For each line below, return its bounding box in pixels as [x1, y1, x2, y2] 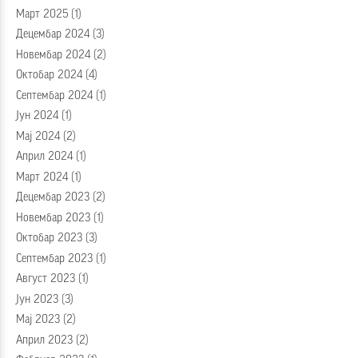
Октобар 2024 [16, 70, 82, 82]
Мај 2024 [16, 130, 60, 142]
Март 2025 [16, 8, 68, 20]
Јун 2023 [16, 293, 58, 305]
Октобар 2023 [16, 233, 82, 245]
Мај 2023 [16, 314, 60, 326]
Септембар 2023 [16, 253, 93, 265]
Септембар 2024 [16, 89, 93, 101]
